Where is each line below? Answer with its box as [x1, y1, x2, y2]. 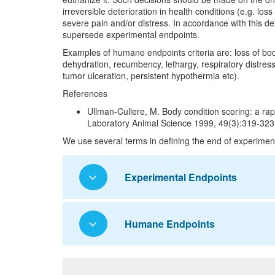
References [63, 87, 107, 99]
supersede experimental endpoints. [63, 28, 199, 41]
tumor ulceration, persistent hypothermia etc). [63, 69, 239, 82]
